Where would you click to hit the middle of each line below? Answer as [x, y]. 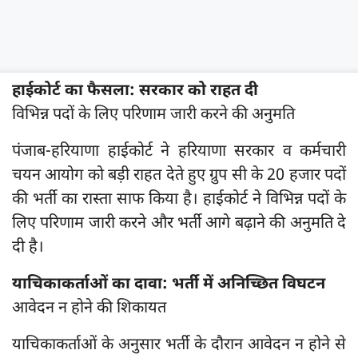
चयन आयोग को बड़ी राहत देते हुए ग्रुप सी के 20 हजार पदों [179, 176]
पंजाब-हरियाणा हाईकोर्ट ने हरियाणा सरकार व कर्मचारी [179, 152]
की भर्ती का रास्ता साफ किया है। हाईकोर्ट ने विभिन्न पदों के [179, 200]
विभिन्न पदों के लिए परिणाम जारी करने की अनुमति [153, 115]
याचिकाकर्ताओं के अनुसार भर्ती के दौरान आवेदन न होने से [179, 346]
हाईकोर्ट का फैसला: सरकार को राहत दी [135, 91]
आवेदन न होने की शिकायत [89, 309]
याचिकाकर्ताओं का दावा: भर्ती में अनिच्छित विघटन [169, 285]
